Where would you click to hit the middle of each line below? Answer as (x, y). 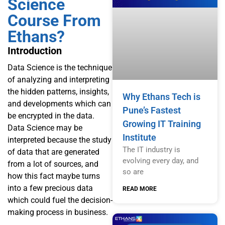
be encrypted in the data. (52, 116)
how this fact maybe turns (54, 176)
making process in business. (58, 212)
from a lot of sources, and (53, 164)
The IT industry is (151, 150)
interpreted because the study (60, 140)
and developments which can (59, 103)
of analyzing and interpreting (59, 79)
